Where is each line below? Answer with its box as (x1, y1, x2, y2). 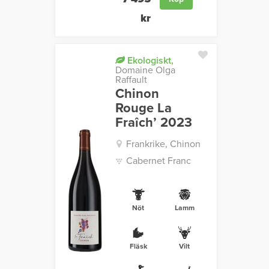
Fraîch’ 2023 (115, 115, 192, 131)
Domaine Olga (115, 64, 175, 77)
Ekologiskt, (124, 55, 174, 67)
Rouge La (115, 100, 172, 116)
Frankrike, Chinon (125, 138, 201, 151)
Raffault (115, 74, 147, 86)
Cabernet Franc (125, 155, 191, 168)
